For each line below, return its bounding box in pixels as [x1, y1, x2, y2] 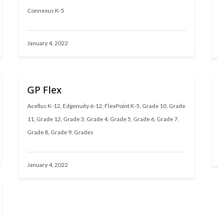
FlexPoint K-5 [105, 102, 140, 109]
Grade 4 [87, 115, 108, 123]
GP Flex [27, 83, 62, 96]
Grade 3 [63, 115, 84, 123]
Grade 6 [133, 115, 154, 123]
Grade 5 [110, 115, 131, 123]
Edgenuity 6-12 [63, 102, 102, 109]
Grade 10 [142, 102, 166, 109]
